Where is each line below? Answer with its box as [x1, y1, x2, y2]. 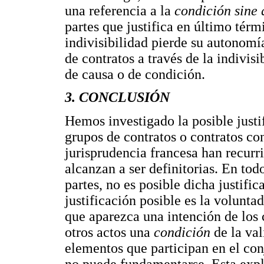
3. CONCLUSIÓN [65, 90, 170, 105]
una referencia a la [65, 2, 174, 18]
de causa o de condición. [65, 66, 205, 82]
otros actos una [65, 224, 154, 240]
